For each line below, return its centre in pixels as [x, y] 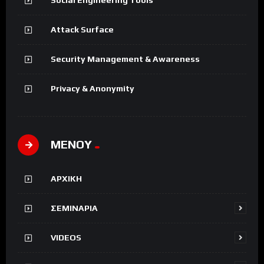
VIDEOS [66, 237]
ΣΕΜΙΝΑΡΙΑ [74, 208]
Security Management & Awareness [125, 59]
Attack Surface [82, 29]
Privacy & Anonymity [93, 88]
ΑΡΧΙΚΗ [66, 178]
